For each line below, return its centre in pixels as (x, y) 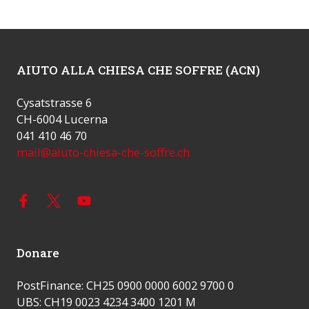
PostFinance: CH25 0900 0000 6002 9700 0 (125, 286)
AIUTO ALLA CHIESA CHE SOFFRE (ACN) (138, 70)
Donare (38, 253)
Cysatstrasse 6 (54, 103)
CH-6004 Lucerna (62, 119)
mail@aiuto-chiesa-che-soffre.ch (103, 152)
